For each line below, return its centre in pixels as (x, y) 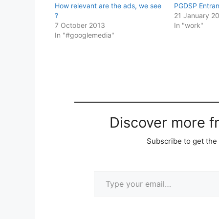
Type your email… (107, 170)
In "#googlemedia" (85, 35)
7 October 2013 (80, 25)
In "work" (189, 25)
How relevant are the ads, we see (108, 5)
